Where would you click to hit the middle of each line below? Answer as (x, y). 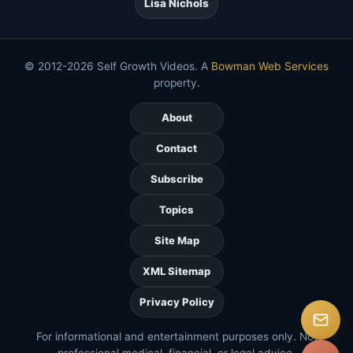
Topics (176, 209)
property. (176, 82)
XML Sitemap (176, 271)
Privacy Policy (176, 301)
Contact (176, 148)
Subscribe (176, 178)
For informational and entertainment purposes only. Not (176, 336)
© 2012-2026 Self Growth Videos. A (118, 66)
